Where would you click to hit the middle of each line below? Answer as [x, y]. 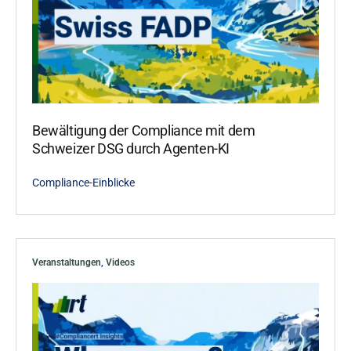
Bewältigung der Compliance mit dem [144, 131]
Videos [120, 263]
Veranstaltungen [67, 263]
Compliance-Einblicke [83, 183]
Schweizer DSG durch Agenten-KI [131, 149]
